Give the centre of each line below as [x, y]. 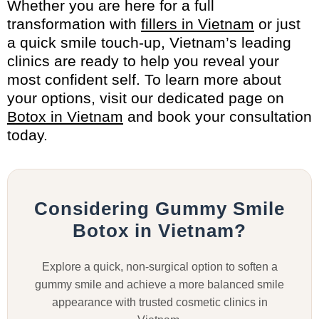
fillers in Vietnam [198, 23]
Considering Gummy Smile [159, 208]
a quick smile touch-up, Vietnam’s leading [149, 42]
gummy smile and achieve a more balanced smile [159, 284]
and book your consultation [218, 116]
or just [277, 23]
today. [27, 135]
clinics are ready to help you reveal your [143, 61]
